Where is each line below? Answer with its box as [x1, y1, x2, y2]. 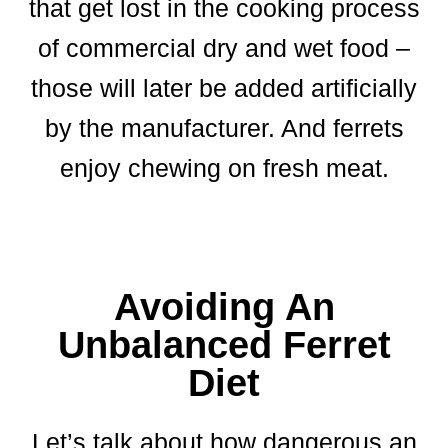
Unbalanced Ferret [57, 323, 391, 366]
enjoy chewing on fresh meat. [59, 153, 389, 182]
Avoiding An [113, 285, 335, 328]
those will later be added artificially [31, 73, 417, 102]
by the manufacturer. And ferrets [44, 113, 404, 142]
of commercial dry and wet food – [38, 33, 410, 62]
